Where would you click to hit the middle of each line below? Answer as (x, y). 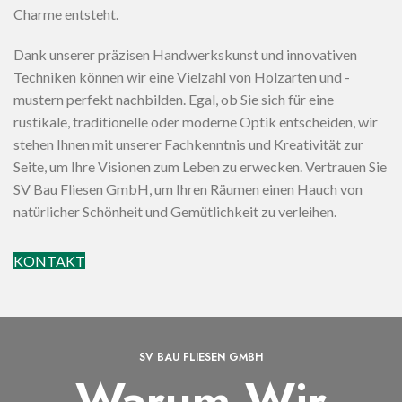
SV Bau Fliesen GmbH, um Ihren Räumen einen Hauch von (188, 189)
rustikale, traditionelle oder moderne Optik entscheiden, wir (196, 122)
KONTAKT (49, 261)
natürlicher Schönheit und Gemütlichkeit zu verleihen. (175, 211)
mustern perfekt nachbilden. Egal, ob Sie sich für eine (174, 99)
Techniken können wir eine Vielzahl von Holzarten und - (182, 77)
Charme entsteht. (66, 14)
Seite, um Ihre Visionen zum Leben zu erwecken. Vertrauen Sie (200, 166)
